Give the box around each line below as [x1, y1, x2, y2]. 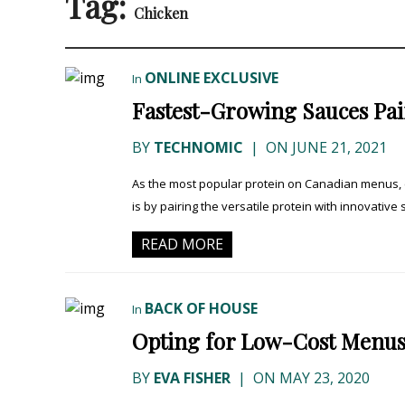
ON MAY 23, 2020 [250, 368, 370, 389]
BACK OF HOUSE [145, 298, 258, 319]
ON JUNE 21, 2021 [262, 137, 387, 158]
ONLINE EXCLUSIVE [145, 68, 278, 89]
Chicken [134, 4, 188, 24]
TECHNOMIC [154, 137, 243, 158]
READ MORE [141, 234, 223, 255]
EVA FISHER [154, 368, 231, 389]
